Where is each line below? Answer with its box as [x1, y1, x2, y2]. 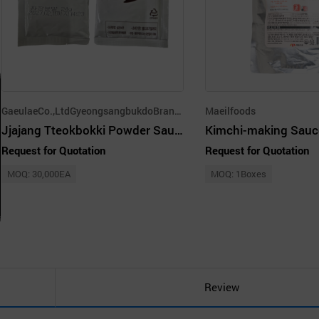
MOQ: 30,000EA [7, 167, 70, 180]
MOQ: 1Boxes [211, 167, 266, 180]
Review [204, 280, 239, 295]
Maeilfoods [205, 103, 256, 117]
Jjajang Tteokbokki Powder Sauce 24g [174, 121, 183, 138]
